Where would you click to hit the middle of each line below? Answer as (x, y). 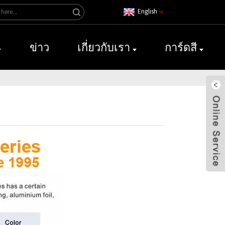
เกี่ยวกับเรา (103, 47)
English (147, 11)
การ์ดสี (181, 47)
